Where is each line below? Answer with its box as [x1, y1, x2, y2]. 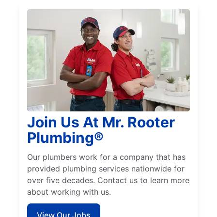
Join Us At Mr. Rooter [27, 113, 175, 131]
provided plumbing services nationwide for [27, 164, 185, 174]
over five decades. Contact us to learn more [27, 175, 189, 186]
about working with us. [27, 187, 111, 197]
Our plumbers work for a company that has [27, 152, 186, 162]
